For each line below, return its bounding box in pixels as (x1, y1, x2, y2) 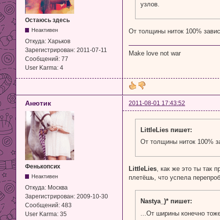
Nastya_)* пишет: (140, 197, 192, 205)
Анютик (25, 99, 51, 107)
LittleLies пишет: (140, 126, 192, 134)
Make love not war (129, 49, 181, 57)
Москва (48, 184, 68, 191)
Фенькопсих (25, 163, 60, 170)
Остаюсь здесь (25, 16, 70, 24)
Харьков (48, 37, 70, 45)
